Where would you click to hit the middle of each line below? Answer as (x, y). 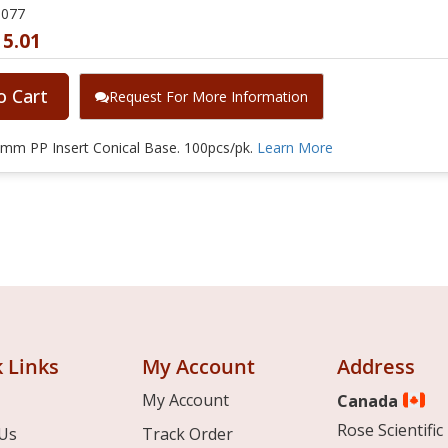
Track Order (187, 433)
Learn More (295, 147)
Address (375, 366)
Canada (369, 400)
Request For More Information (208, 96)
